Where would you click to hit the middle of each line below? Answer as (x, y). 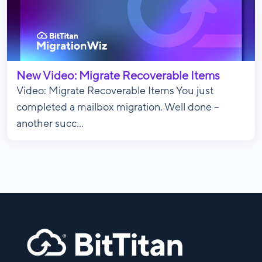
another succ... (50, 124)
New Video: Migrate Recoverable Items (118, 76)
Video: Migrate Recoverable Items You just (115, 91)
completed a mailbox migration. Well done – (118, 107)
